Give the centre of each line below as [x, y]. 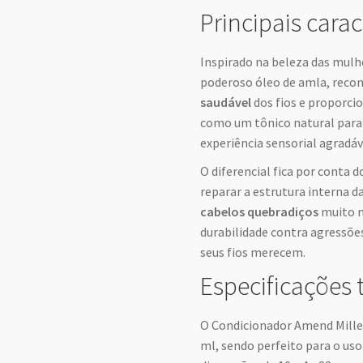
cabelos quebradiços [260, 211]
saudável [226, 102]
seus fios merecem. [253, 252]
